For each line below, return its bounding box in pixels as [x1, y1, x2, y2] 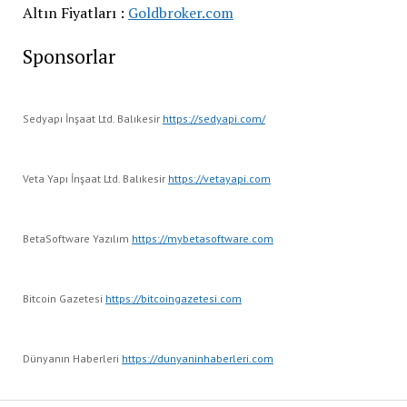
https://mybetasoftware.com [131, 231, 273, 245]
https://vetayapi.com [167, 171, 271, 185]
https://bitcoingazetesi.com [104, 291, 242, 305]
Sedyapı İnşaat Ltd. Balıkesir [22, 111, 163, 125]
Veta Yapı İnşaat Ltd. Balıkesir [22, 171, 168, 185]
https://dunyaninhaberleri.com [121, 351, 273, 365]
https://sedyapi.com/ [162, 111, 265, 125]
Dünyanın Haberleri [22, 351, 122, 365]
